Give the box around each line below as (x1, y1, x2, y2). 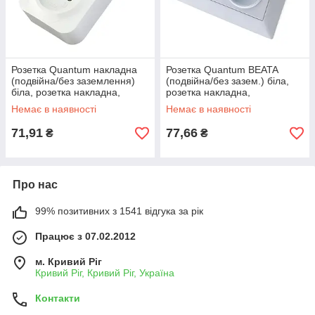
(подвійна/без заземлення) (11, 75, 135, 87)
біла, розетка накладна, (11, 86, 120, 98)
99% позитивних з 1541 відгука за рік (35, 205, 203, 217)
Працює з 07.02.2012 (35, 231, 136, 243)
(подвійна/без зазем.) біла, (166, 75, 289, 87)
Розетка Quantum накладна (11, 64, 137, 76)
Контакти (35, 292, 80, 304)
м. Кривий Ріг (35, 256, 102, 268)
